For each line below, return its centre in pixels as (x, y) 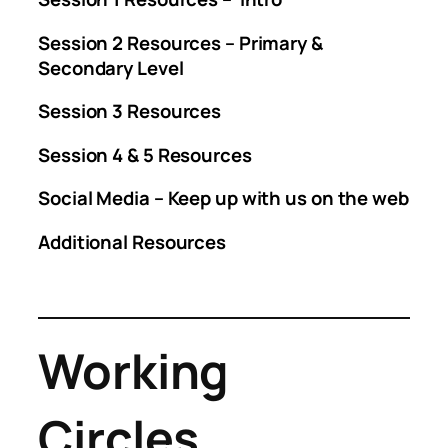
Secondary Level (111, 67)
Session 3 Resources (130, 111)
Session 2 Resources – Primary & (180, 42)
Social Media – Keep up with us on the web (223, 198)
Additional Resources (132, 241)
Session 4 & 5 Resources (145, 154)
